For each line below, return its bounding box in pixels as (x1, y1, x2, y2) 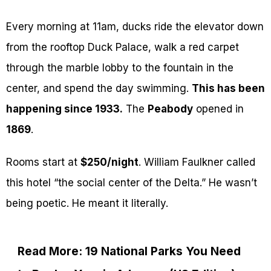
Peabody (148, 103, 193, 116)
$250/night (80, 156, 139, 169)
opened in (193, 103, 244, 116)
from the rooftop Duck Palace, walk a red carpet (6, 41, 239, 54)
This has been (192, 82, 265, 95)
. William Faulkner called (139, 156, 255, 169)
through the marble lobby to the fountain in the (6, 62, 233, 74)
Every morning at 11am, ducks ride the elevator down (6, 21, 264, 33)
